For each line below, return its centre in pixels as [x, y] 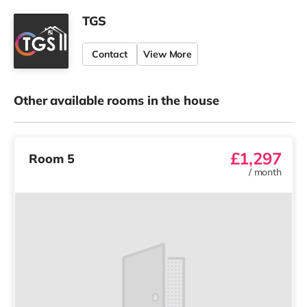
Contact [110, 54]
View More [168, 54]
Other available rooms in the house [116, 101]
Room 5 [52, 159]
